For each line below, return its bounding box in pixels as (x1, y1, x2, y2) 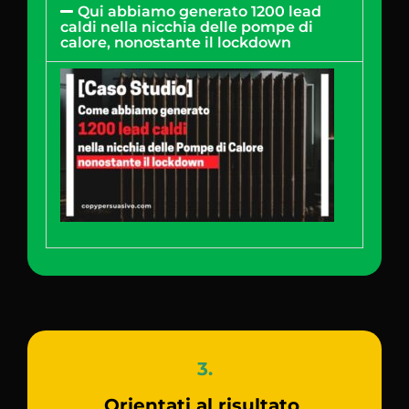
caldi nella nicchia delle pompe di (60, 17, 313, 36)
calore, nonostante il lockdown (60, 33, 291, 51)
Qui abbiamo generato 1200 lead (78, 2, 322, 20)
